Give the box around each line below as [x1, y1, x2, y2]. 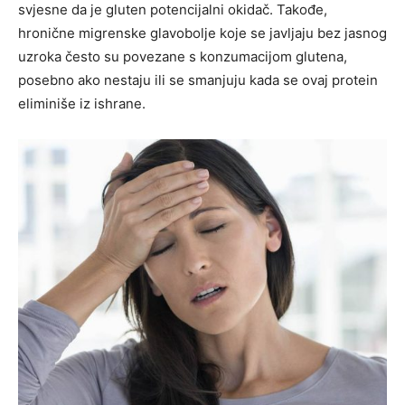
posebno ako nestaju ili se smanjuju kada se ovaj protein [18, 71, 378, 89]
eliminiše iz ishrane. [18, 95, 146, 113]
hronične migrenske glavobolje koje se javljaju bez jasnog [18, 24, 387, 42]
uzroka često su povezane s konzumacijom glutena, [18, 48, 347, 66]
